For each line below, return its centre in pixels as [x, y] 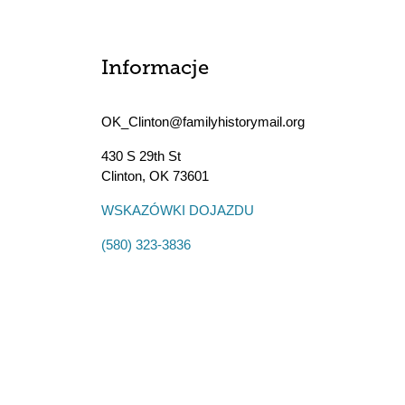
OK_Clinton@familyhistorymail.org [203, 122]
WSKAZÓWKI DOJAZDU [178, 210]
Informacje [155, 69]
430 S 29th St [141, 156]
